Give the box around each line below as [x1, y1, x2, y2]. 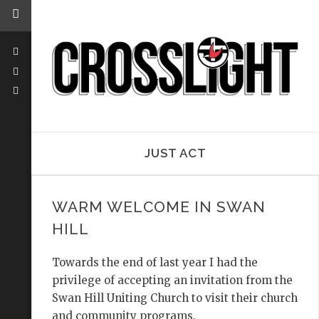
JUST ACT [144, 146, 206, 161]
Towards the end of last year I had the [51, 256, 258, 270]
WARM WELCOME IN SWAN [51, 197, 266, 216]
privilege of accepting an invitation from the [51, 273, 293, 288]
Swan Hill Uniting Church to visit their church [51, 291, 298, 305]
